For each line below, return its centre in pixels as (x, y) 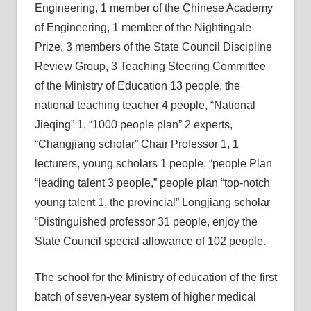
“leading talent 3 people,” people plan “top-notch (152, 183)
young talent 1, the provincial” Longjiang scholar (152, 202)
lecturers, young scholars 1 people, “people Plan (153, 163)
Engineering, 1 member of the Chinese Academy (153, 8)
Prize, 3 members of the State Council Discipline (153, 47)
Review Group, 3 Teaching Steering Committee (150, 66)
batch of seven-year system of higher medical (145, 297)
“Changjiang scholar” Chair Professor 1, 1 (136, 144)
